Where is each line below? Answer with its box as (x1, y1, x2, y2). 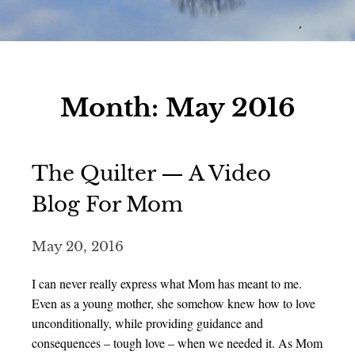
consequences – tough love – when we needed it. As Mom (32, 334, 323, 351)
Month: (59, 92, 166, 124)
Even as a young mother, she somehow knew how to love (32, 295, 315, 311)
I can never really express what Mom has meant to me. (32, 275, 302, 292)
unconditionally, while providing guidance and (32, 315, 263, 331)
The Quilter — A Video (32, 161, 271, 186)
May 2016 (165, 92, 296, 124)
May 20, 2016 (32, 239, 124, 255)
